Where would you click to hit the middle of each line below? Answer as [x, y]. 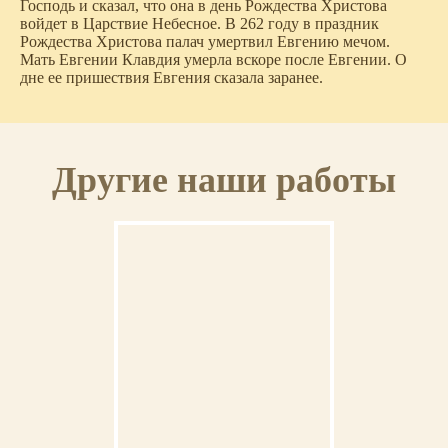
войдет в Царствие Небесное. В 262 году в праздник [199, 24]
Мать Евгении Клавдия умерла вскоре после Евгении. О [213, 60]
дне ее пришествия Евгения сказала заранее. [171, 78]
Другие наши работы [224, 180]
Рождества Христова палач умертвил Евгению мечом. [205, 42]
